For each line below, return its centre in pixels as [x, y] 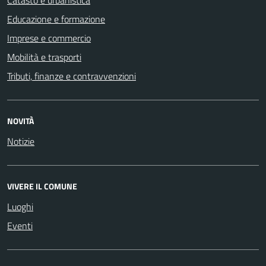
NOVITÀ [20, 121]
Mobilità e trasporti [44, 57]
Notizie [21, 141]
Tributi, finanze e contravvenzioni [72, 76]
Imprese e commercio [49, 38]
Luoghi [20, 207]
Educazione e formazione [56, 19]
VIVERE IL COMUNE [42, 186]
